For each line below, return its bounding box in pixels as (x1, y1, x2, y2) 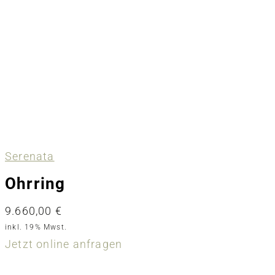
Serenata (5, 150, 55, 163)
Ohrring (5, 174, 66, 193)
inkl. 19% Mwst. (5, 223, 67, 231)
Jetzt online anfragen (5, 238, 123, 250)
